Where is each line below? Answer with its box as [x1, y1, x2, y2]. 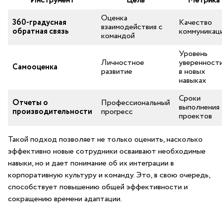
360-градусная [12, 17, 66, 28]
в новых [179, 66, 205, 77]
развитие [101, 66, 132, 77]
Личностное [101, 57, 144, 68]
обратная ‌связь [12, 26, 69, 37]
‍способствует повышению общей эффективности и [8, 181, 188, 193]
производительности [12, 106, 92, 117]
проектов [179, 111, 212, 122]
